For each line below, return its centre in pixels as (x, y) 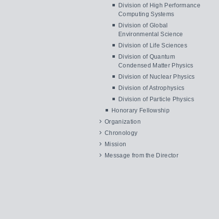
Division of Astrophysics (152, 88)
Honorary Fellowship (141, 110)
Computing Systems (146, 14)
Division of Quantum (147, 57)
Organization (123, 122)
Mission (116, 144)
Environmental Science (151, 34)
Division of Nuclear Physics (157, 77)
